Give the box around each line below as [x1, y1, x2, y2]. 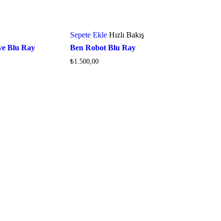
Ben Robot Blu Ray [70, 43, 136, 52]
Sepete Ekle [70, 31, 107, 39]
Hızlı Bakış [109, 31, 144, 39]
